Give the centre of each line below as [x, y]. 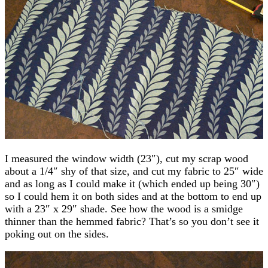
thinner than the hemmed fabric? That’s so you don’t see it [132, 221]
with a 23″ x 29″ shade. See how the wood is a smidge [124, 208]
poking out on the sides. [57, 234]
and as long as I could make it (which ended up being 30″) [132, 183]
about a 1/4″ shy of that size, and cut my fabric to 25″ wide [134, 171]
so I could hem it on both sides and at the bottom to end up [133, 196]
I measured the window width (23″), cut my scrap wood [127, 158]
